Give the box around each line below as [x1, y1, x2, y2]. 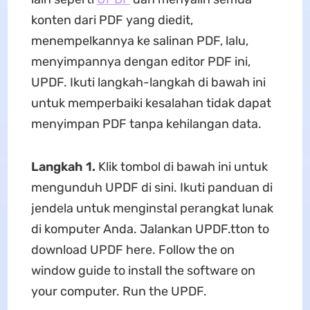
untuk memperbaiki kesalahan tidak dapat [30, 95, 271, 111]
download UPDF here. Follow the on [30, 242, 235, 257]
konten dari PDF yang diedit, [30, 12, 193, 28]
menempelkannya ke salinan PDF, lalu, [30, 33, 248, 48]
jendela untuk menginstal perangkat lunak [30, 201, 273, 216]
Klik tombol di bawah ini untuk [95, 159, 268, 174]
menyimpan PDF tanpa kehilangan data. [30, 116, 262, 131]
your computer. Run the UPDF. [30, 284, 207, 299]
